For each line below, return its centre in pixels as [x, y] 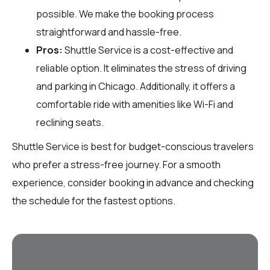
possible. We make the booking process [125, 14]
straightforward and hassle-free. [109, 32]
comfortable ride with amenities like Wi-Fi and [135, 104]
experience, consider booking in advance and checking [133, 182]
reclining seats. [70, 122]
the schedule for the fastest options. [94, 200]
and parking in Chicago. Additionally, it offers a [136, 86]
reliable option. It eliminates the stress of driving [141, 68]
